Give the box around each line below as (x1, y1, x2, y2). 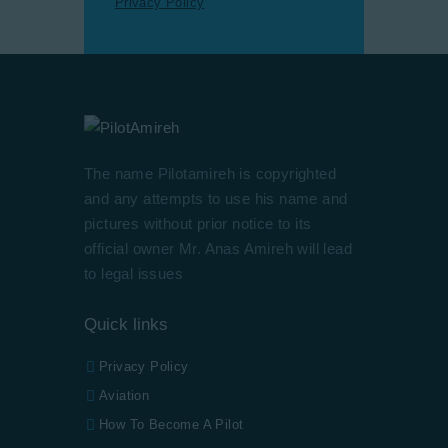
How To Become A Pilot (99, 417, 244, 433)
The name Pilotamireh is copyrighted (84, 165, 336, 183)
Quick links (84, 315, 168, 335)
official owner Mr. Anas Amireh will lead (84, 240, 352, 258)
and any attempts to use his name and (84, 190, 348, 208)
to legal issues (84, 265, 184, 283)
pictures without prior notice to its (84, 215, 312, 233)
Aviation (99, 388, 150, 404)
